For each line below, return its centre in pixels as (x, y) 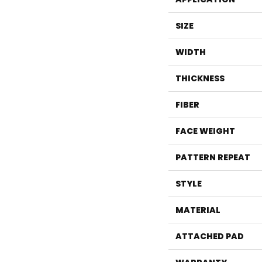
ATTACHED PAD (210, 237)
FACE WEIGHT (205, 131)
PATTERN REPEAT (213, 158)
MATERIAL (198, 210)
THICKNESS (200, 79)
